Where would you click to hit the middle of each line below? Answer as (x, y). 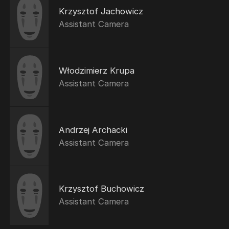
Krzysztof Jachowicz (101, 12)
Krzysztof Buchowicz (101, 189)
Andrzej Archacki (93, 130)
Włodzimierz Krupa (96, 70)
